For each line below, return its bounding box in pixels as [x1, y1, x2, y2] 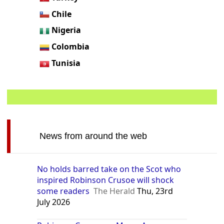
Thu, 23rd [135, 185, 173, 196]
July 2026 [37, 196, 70, 207]
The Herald [93, 185, 135, 196]
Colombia [51, 41, 90, 52]
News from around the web [39, 130, 147, 141]
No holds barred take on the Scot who [37, 163, 181, 174]
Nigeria [51, 24, 81, 36]
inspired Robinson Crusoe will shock [37, 174, 174, 185]
